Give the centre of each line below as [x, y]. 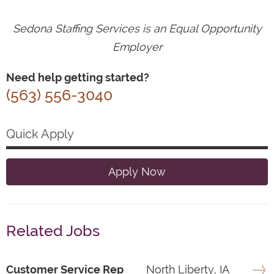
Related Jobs [53, 231]
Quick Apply [40, 134]
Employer [137, 47]
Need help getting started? [78, 78]
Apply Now [137, 172]
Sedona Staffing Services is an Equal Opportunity [137, 29]
